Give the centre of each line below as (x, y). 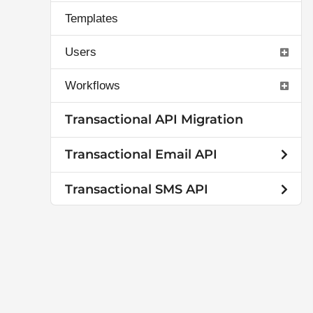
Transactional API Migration (154, 119)
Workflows (93, 86)
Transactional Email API (141, 154)
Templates (92, 19)
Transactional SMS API (137, 189)
